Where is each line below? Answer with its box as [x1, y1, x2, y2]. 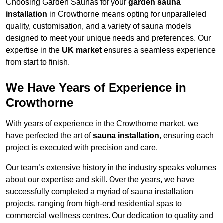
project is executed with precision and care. [6, 143, 158, 152]
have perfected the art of [6, 131, 93, 140]
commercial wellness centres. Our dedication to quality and [6, 211, 213, 220]
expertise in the [6, 46, 62, 55]
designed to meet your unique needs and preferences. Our [6, 34, 211, 43]
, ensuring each [159, 131, 214, 140]
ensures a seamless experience [102, 46, 216, 55]
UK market [62, 46, 102, 55]
